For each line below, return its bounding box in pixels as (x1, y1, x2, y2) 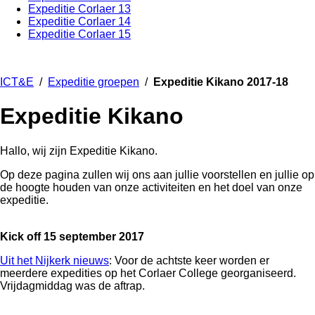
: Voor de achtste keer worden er (109, 254, 269, 266)
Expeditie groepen (48, 75, 139, 88)
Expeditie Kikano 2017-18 (153, 75, 288, 88)
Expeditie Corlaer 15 (28, 27, 131, 40)
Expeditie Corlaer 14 (28, 15, 131, 27)
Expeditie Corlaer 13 (28, 2, 131, 15)
